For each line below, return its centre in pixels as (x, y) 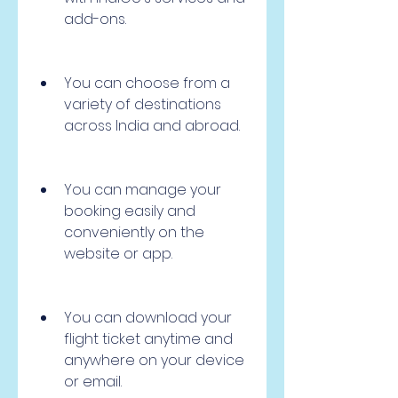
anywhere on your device (154, 360)
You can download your (148, 318)
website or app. (118, 254)
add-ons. (95, 19)
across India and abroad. (152, 126)
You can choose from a (147, 83)
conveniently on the (134, 232)
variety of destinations (143, 104)
